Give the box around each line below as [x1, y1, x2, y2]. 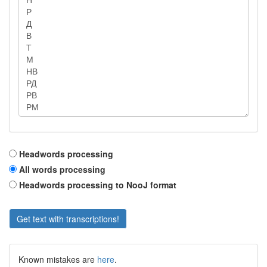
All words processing [19, 163, 105, 175]
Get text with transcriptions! [17, 213, 119, 225]
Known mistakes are [18, 253, 97, 265]
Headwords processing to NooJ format [19, 179, 176, 191]
